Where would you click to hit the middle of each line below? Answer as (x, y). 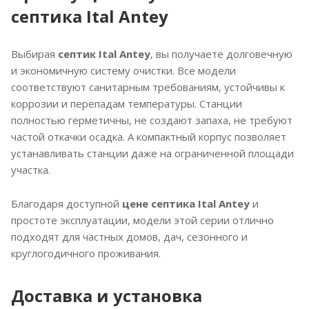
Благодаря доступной (67, 203)
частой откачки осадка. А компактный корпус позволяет (149, 137)
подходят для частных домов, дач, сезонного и (129, 236)
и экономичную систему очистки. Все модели (123, 70)
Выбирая (34, 54)
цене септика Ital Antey (186, 203)
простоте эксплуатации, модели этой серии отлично (142, 220)
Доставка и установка (107, 295)
